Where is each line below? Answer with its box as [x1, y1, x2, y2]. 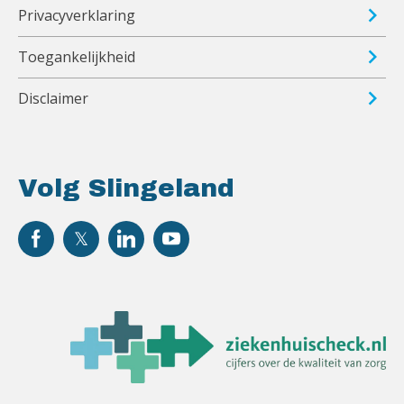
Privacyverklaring [18, 5, 135, 26]
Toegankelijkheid [18, 47, 135, 68]
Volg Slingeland [18, 174, 234, 203]
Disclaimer [18, 88, 88, 109]
